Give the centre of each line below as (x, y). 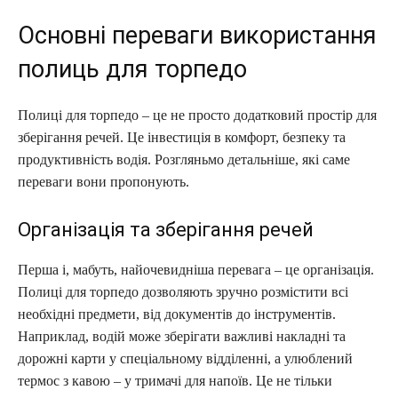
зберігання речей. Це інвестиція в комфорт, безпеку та (182, 137)
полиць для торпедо (132, 69)
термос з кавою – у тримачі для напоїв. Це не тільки (175, 380)
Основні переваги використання (197, 35)
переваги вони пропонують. (103, 181)
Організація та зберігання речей (166, 229)
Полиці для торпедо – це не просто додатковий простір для (197, 115)
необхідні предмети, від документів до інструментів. (177, 314)
